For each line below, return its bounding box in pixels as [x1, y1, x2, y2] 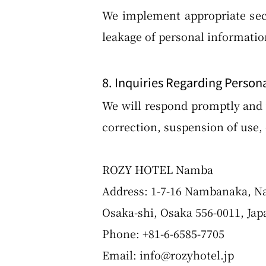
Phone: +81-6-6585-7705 [102, 226, 224, 241]
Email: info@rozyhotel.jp [102, 247, 234, 262]
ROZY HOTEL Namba [102, 161, 213, 177]
